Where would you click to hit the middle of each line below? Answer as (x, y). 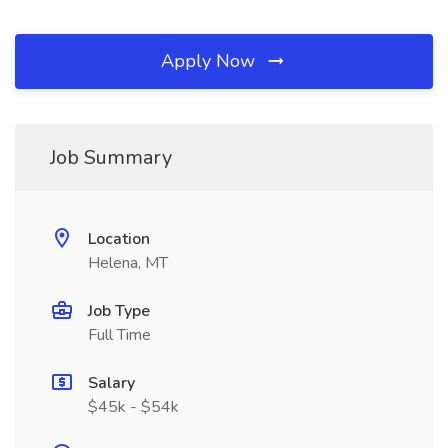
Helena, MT (128, 263)
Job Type (119, 311)
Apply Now (210, 61)
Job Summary (111, 157)
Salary (111, 383)
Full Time (119, 335)
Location (119, 239)
